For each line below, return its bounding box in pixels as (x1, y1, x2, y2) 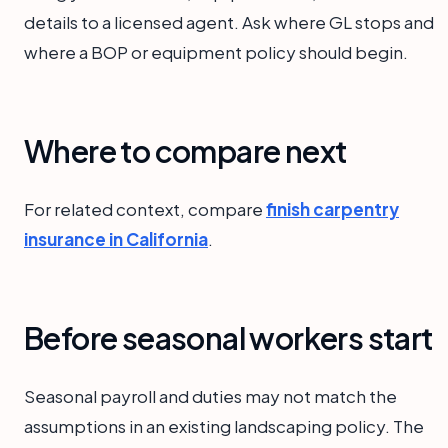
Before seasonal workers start (24, 319, 433, 358)
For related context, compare (24, 198, 266, 221)
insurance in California (24, 228, 208, 251)
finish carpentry (266, 198, 399, 221)
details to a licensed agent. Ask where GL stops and (24, 11, 434, 34)
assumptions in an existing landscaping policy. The (24, 415, 424, 438)
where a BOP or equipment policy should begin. (24, 41, 408, 64)
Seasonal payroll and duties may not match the (24, 385, 397, 408)
